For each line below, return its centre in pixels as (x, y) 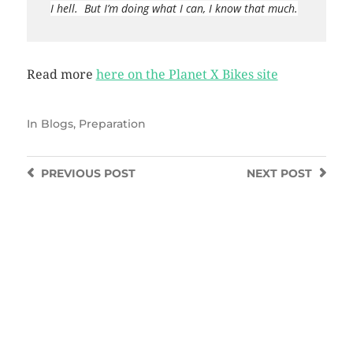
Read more (61, 74)
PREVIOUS (71, 173)
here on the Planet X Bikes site (187, 74)
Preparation (112, 124)
